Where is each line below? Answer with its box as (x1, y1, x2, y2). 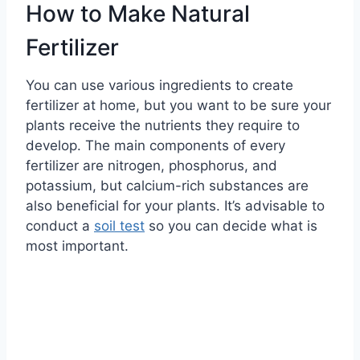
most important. (26, 238, 129, 255)
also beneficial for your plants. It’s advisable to (26, 198, 325, 215)
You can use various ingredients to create (26, 77, 293, 94)
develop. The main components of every (26, 137, 285, 154)
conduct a (26, 218, 94, 235)
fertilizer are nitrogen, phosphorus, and (26, 157, 277, 174)
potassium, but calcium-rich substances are (26, 178, 309, 194)
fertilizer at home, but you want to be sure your (26, 97, 331, 114)
